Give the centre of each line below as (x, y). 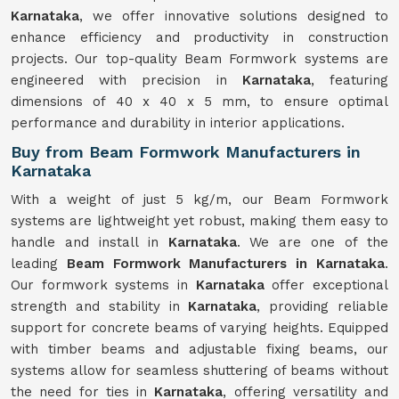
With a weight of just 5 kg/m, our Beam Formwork (199, 199)
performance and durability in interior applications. (178, 123)
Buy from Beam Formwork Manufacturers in (186, 152)
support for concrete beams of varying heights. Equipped (199, 328)
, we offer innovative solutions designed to (234, 16)
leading (39, 264)
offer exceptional (330, 285)
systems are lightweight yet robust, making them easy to (199, 221)
